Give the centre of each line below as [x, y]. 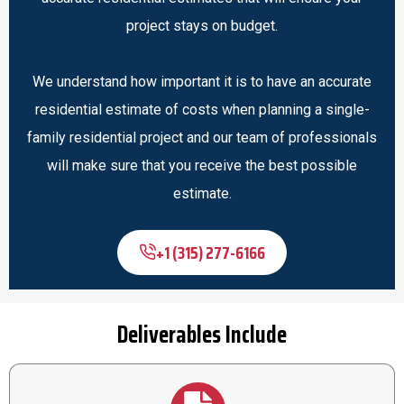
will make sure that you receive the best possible [202, 165]
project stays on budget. [202, 25]
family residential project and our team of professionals [202, 137]
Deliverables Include [202, 334]
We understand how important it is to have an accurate [202, 81]
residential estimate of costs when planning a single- [202, 109]
